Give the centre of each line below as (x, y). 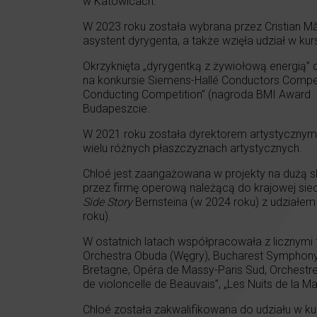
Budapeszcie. (116, 108)
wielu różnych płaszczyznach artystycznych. (192, 148)
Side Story (108, 202)
